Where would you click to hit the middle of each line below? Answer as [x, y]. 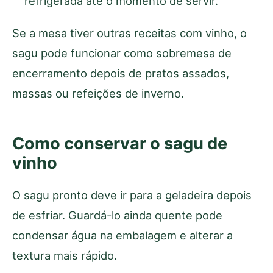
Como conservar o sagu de [120, 143]
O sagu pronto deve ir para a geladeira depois [132, 195]
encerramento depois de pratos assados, [121, 73]
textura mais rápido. [65, 255]
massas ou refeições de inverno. [98, 93]
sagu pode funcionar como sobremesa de [122, 53]
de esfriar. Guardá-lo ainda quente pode [117, 215]
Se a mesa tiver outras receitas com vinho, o [129, 33]
